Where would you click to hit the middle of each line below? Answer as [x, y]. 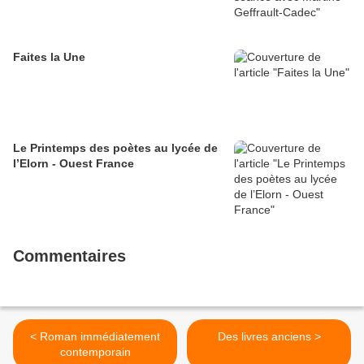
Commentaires [69, 256]
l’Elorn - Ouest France [74, 163]
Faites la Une [49, 57]
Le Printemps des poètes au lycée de [115, 148]
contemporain [95, 352]
